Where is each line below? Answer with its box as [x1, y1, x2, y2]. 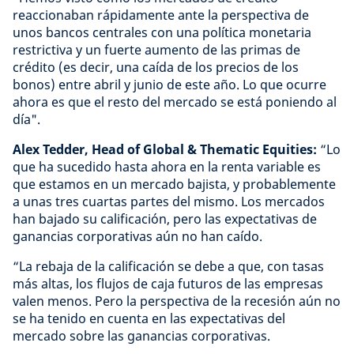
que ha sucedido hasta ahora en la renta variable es [13, 158, 321, 175]
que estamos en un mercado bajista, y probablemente [13, 175, 336, 193]
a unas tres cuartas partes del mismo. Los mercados [13, 193, 325, 210]
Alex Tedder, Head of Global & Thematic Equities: [13, 141, 317, 158]
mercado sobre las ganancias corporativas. [13, 327, 270, 345]
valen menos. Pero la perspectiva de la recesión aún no [13, 292, 341, 310]
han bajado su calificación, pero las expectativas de [13, 210, 317, 228]
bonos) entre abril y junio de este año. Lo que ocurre [13, 76, 326, 93]
